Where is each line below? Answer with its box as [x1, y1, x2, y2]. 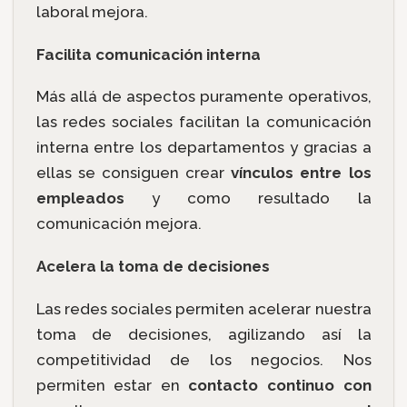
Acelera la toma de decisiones [35, 256, 270, 275]
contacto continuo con [188, 375, 372, 394]
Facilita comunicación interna [35, 45, 261, 64]
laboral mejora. [35, 2, 148, 21]
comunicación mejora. [35, 214, 202, 233]
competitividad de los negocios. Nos [35, 350, 372, 369]
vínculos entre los [231, 164, 372, 183]
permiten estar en [35, 375, 189, 394]
